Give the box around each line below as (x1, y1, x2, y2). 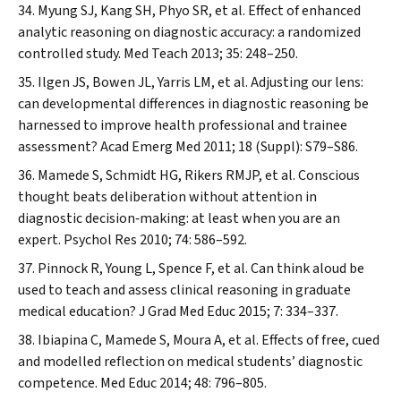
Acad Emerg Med (100, 137, 200, 157)
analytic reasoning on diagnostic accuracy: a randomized (18, 22, 361, 42)
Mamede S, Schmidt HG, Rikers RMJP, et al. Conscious (38, 166, 360, 185)
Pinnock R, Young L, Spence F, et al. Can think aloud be (38, 259, 364, 278)
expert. (18, 230, 64, 250)
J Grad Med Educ (139, 302, 235, 321)
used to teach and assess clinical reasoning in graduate (18, 280, 351, 300)
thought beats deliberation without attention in (18, 187, 317, 207)
